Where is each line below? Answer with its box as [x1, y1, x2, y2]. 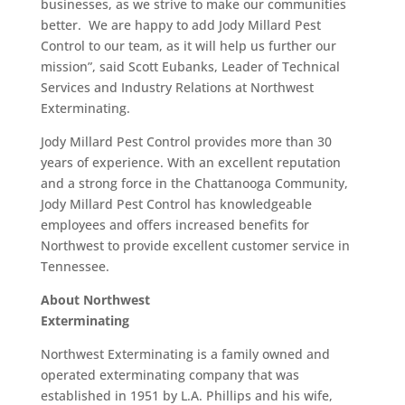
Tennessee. [40, 258, 109, 275]
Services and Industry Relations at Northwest [40, 79, 314, 96]
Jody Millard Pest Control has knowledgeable [40, 195, 312, 212]
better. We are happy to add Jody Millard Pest [40, 16, 321, 33]
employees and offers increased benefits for [40, 216, 309, 233]
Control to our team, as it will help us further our [40, 37, 336, 54]
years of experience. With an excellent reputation [40, 154, 341, 171]
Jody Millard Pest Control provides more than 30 [40, 133, 332, 150]
